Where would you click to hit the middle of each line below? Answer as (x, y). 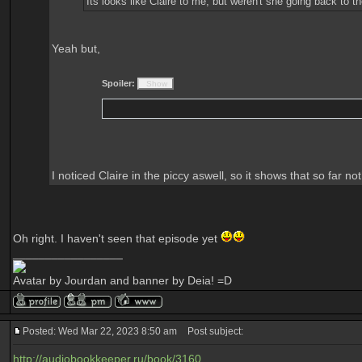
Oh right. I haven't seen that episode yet (117, 238)
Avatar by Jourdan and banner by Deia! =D (122, 280)
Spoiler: (118, 83)
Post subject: (212, 331)
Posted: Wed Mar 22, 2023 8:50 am (100, 331)
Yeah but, (76, 48)
